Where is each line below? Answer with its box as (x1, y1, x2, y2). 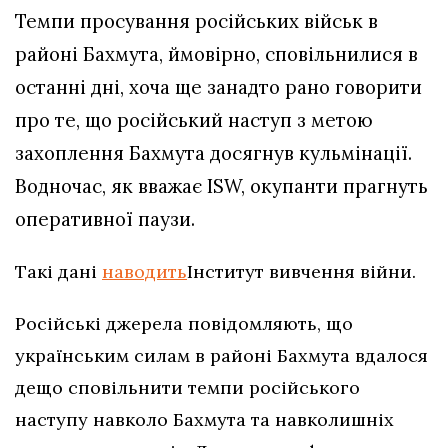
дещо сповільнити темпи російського (15, 375, 360, 399)
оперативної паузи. (15, 206, 195, 231)
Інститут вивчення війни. (187, 259, 416, 283)
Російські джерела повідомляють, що (15, 311, 353, 335)
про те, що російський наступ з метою (15, 107, 373, 132)
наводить (102, 259, 187, 283)
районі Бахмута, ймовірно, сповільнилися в (15, 41, 418, 66)
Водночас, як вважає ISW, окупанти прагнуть (15, 173, 428, 198)
